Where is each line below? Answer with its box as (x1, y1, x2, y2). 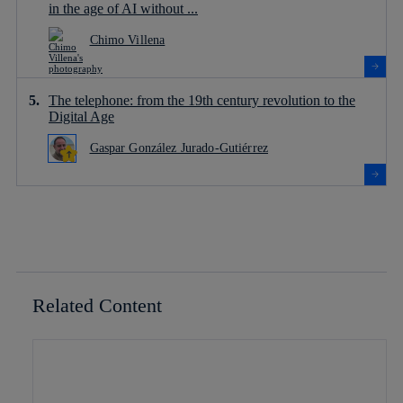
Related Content (32, 293, 162, 317)
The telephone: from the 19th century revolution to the (49, 92, 355, 108)
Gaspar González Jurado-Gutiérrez (89, 140, 268, 155)
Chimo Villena (89, 32, 166, 47)
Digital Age (49, 108, 114, 124)
